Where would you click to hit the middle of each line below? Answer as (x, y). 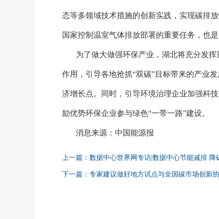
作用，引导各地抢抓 (97, 74)
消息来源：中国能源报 (115, 133)
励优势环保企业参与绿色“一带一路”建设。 (136, 113)
